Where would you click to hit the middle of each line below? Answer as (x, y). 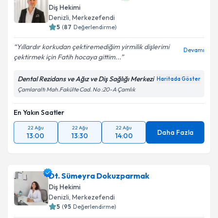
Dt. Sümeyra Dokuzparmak (99, 176)
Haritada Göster (179, 79)
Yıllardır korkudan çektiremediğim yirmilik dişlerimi (93, 47)
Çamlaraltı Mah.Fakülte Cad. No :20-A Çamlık (76, 89)
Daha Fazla (175, 132)
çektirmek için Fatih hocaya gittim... (67, 57)
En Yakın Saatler (39, 112)
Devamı (194, 50)
